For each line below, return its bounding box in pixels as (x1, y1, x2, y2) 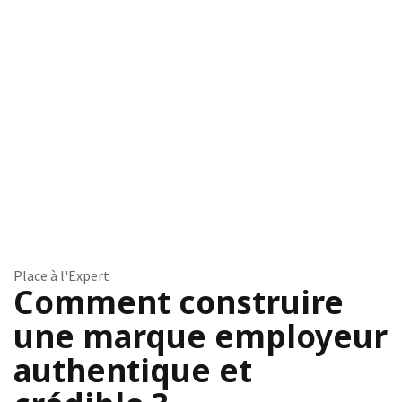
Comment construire (13, 281, 344, 324)
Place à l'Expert (13, 267, 109, 285)
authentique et (13, 349, 252, 392)
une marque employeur (13, 315, 388, 358)
